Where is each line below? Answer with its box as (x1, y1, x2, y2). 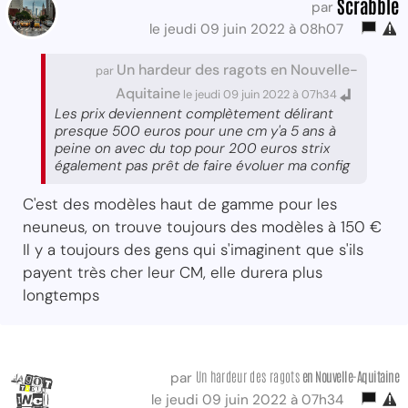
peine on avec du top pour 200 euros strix (55, 138, 330, 158)
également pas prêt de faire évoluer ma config (55, 156, 350, 175)
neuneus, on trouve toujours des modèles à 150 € (23, 216, 382, 237)
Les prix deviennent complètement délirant (55, 104, 333, 123)
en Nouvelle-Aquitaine (300, 366, 399, 384)
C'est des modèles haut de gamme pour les (23, 193, 337, 214)
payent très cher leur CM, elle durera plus (23, 261, 322, 282)
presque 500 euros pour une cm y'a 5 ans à (55, 121, 336, 140)
